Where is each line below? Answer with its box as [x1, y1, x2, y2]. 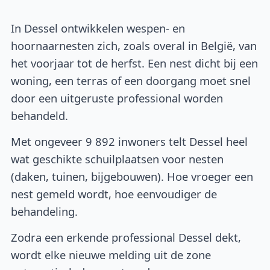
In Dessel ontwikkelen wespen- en [11, 20, 186, 36]
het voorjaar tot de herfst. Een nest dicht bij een [11, 55, 259, 71]
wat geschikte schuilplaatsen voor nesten [11, 151, 224, 167]
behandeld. [11, 108, 69, 124]
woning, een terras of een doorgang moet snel [11, 73, 251, 89]
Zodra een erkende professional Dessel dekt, [11, 229, 242, 245]
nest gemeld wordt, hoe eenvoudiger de [11, 186, 218, 202]
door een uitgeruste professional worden [11, 90, 224, 106]
